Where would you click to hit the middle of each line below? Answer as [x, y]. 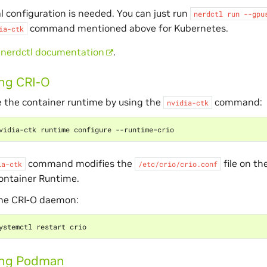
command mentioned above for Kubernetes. [128, 28]
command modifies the [80, 163]
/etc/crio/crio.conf [178, 164]
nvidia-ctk [187, 102]
